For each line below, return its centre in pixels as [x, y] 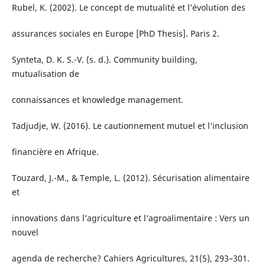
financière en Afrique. [55, 152]
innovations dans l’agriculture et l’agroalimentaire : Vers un [130, 218]
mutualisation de [45, 74]
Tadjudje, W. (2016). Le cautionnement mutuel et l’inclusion [130, 126]
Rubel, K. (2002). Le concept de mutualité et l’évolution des [128, 7]
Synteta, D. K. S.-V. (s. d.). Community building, [104, 60]
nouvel [25, 232]
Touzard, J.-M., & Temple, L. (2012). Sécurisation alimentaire [130, 178]
